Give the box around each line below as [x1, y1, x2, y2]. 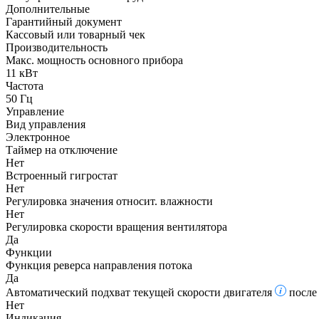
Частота [6, 79, 43, 92]
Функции [6, 246, 52, 258]
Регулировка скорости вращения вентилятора [6, 220, 227, 233]
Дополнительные [6, 2, 90, 15]
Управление [6, 105, 64, 117]
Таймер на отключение [6, 143, 117, 156]
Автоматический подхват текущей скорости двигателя [6, 286, 272, 298]
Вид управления [6, 117, 85, 130]
